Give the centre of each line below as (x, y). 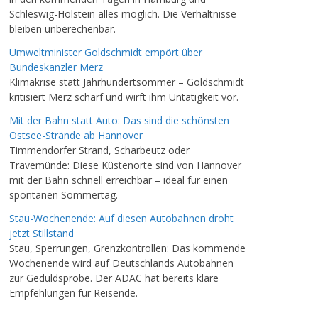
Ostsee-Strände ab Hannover (76, 135)
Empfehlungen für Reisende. (73, 293)
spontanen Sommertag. (64, 195)
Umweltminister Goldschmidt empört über (106, 52)
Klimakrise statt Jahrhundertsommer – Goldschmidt (127, 82)
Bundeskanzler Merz (56, 67)
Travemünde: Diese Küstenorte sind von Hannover (125, 165)
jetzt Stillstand (42, 233)
